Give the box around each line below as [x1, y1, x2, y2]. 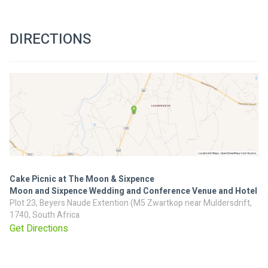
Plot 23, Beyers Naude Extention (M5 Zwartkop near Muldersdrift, [10, 196, 252, 209]
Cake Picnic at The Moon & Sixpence [10, 172, 154, 185]
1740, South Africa [10, 208, 80, 221]
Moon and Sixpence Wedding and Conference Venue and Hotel [10, 184, 257, 197]
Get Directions [10, 221, 68, 236]
